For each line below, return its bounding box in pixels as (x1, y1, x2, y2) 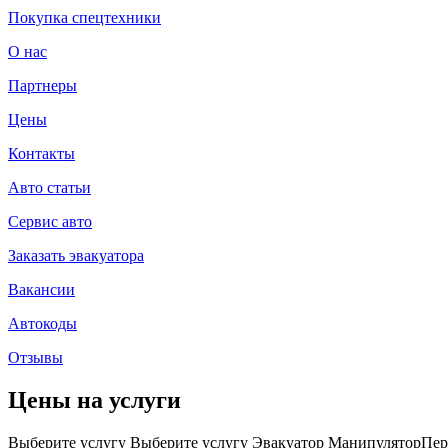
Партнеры (8, 77, 77, 94)
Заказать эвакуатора (8, 247, 144, 264)
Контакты (8, 145, 75, 162)
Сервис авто (8, 213, 92, 230)
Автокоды (8, 315, 77, 332)
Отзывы (8, 349, 63, 366)
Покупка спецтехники (8, 9, 161, 26)
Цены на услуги (8, 386, 181, 413)
